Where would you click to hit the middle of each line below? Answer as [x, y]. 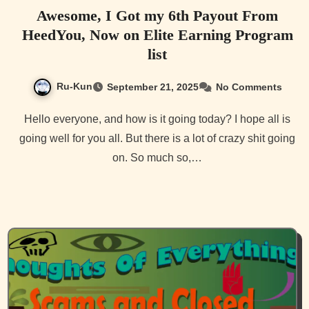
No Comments [249, 87]
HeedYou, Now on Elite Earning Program [157, 34]
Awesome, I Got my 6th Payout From [157, 15]
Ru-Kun [74, 86]
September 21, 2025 [152, 87]
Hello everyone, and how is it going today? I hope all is [28, 119]
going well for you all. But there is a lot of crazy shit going [157, 138]
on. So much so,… [157, 157]
